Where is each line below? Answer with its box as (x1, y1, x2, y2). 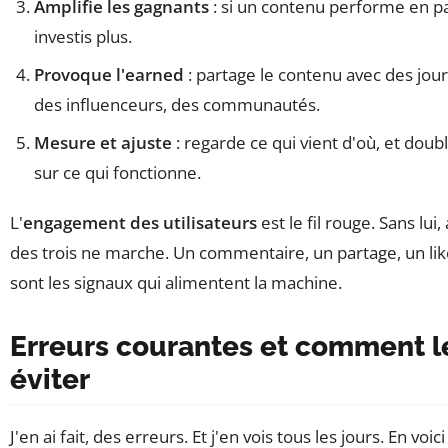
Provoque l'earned (34, 63, 184, 87)
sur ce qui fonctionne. (34, 161, 201, 185)
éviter (10, 363, 90, 397)
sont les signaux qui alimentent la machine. (10, 271, 342, 295)
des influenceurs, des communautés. (34, 93, 320, 117)
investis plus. (34, 25, 132, 49)
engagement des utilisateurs (23, 211, 257, 235)
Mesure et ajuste (34, 131, 172, 155)
